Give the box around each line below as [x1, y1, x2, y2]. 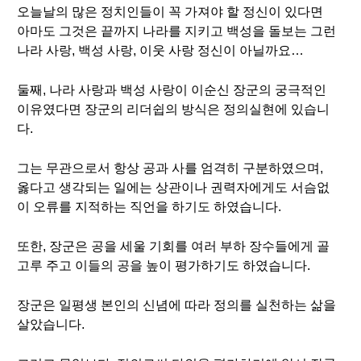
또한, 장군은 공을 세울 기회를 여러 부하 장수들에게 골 [17, 239, 330, 253]
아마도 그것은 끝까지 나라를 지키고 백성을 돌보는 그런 [17, 24, 336, 38]
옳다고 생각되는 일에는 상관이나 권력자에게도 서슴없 [17, 180, 330, 194]
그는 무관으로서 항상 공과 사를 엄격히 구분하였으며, [17, 161, 323, 175]
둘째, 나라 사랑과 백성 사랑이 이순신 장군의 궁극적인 [17, 83, 326, 97]
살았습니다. [17, 317, 85, 331]
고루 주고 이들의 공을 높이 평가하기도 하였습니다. [17, 259, 310, 272]
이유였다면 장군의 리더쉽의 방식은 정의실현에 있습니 [17, 102, 330, 116]
